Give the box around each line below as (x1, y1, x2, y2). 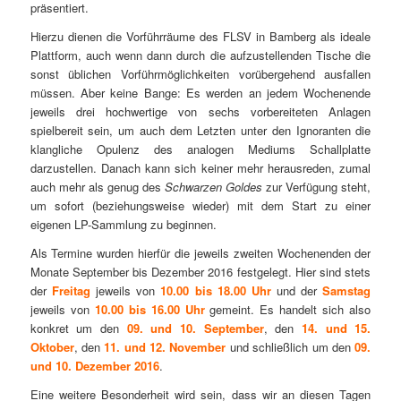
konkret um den (30, 319, 127, 337)
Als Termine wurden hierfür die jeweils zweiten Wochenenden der (30, 243, 371, 261)
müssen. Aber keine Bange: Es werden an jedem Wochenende (30, 83, 371, 101)
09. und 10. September (126, 319, 264, 337)
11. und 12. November (104, 337, 226, 355)
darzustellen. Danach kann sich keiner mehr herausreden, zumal (30, 158, 371, 176)
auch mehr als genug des (30, 177, 166, 195)
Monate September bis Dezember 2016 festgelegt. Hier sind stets (30, 262, 371, 280)
